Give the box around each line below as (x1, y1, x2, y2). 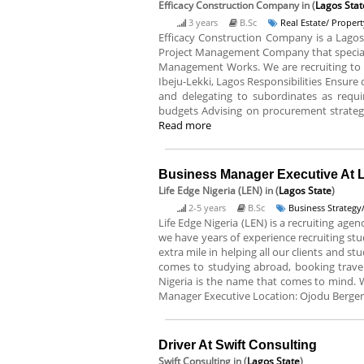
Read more (158, 118, 211, 132)
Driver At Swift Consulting (158, 338, 317, 352)
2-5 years (188, 201, 226, 214)
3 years (188, 16, 218, 28)
